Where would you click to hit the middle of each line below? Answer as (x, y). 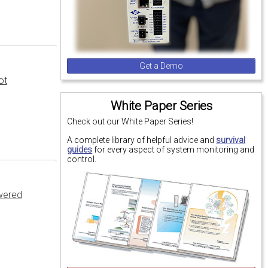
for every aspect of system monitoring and (173, 149)
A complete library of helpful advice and (142, 140)
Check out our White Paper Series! (130, 122)
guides (80, 149)
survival (231, 140)
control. (82, 159)
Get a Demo (162, 66)
